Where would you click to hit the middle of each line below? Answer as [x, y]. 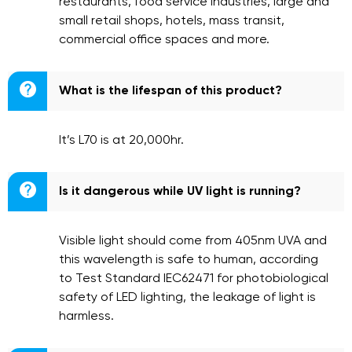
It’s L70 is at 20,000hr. [121, 141]
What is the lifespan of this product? [170, 91]
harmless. [86, 317]
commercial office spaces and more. [164, 40]
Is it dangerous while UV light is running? [180, 192]
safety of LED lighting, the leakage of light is [187, 298]
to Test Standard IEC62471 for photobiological [194, 279]
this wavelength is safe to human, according [189, 260]
